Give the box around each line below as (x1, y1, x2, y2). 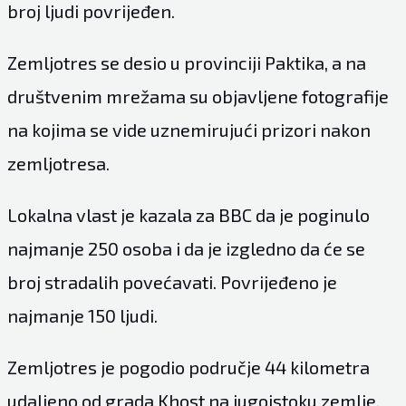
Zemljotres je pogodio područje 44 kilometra (6, 356, 370, 379)
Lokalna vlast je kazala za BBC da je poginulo (6, 204, 370, 227)
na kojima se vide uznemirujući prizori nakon (6, 119, 371, 141)
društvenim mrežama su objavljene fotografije (6, 85, 389, 108)
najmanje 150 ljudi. (6, 304, 158, 327)
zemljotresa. (6, 152, 110, 175)
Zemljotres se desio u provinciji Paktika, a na (6, 52, 366, 74)
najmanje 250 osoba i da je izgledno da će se (6, 237, 365, 260)
